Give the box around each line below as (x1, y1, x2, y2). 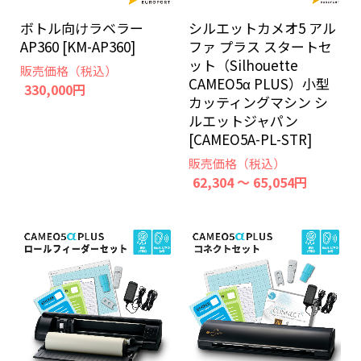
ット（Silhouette (189, 55, 298, 75)
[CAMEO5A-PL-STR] (189, 129, 312, 149)
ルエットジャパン (189, 110, 298, 131)
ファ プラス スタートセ (189, 36, 332, 56)
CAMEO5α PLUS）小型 (189, 73, 330, 93)
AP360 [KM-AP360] (20, 36, 135, 56)
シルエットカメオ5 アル (189, 18, 336, 38)
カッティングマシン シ (189, 92, 328, 112)
